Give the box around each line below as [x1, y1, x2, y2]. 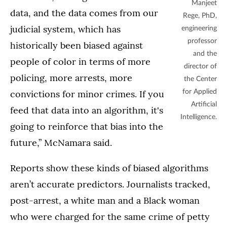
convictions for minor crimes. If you [10, 88, 164, 100]
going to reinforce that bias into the [10, 121, 163, 133]
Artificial [191, 101, 217, 108]
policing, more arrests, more [10, 72, 132, 84]
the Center [184, 75, 217, 83]
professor [187, 37, 217, 45]
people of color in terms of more [10, 56, 150, 68]
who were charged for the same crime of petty [10, 211, 210, 223]
